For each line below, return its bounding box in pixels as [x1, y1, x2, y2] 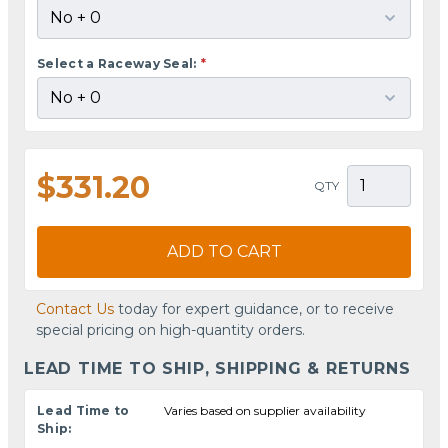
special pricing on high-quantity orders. [36, 320, 305, 339]
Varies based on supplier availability [164, 402, 367, 418]
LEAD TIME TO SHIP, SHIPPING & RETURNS [24, 358, 411, 378]
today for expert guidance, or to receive [114, 299, 394, 318]
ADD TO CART [166, 241, 282, 261]
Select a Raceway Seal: [37, 55, 197, 71]
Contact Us [36, 299, 114, 318]
